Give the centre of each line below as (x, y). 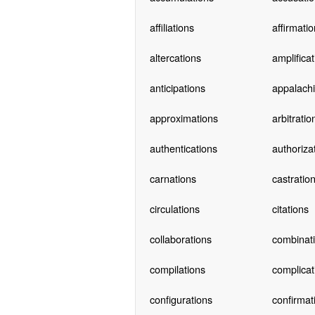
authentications (183, 148)
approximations (184, 117)
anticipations (177, 87)
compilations (177, 269)
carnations (173, 178)
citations (290, 208)
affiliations (172, 27)
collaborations (180, 238)
